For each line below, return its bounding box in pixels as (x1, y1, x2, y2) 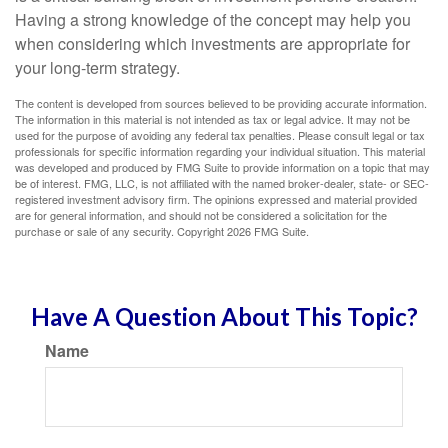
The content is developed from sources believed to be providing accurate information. (15, 95, 427, 111)
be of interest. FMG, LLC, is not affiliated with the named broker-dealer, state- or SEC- (15, 175, 429, 191)
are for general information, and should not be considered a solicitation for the (15, 207, 387, 223)
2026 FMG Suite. (227, 223, 309, 239)
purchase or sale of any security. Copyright (15, 223, 227, 239)
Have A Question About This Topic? (30, 302, 418, 331)
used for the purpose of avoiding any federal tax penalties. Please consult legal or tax (15, 127, 425, 143)
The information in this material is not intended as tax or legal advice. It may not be (15, 111, 410, 127)
